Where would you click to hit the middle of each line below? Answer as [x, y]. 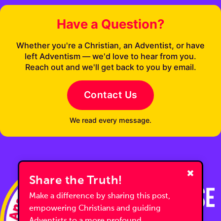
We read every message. [110, 120]
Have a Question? [110, 24]
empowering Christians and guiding [95, 209]
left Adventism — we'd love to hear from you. [110, 56]
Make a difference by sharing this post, [99, 196]
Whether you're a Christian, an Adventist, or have [110, 45]
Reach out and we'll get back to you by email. [110, 67]
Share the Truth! [75, 181]
